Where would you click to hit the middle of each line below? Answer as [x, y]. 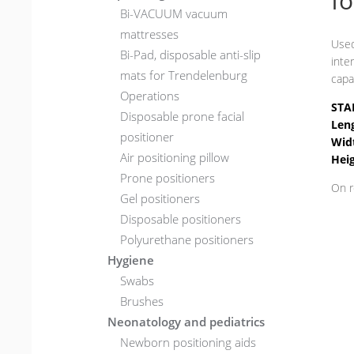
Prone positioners [168, 178]
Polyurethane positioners [187, 240]
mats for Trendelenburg [184, 75]
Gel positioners [160, 199]
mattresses [150, 34]
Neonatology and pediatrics [186, 322]
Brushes [142, 301]
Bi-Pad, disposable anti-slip [191, 55]
